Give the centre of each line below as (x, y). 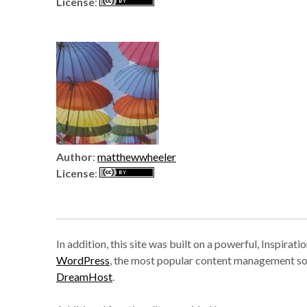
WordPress (83, 260)
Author (74, 157)
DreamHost (84, 277)
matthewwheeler (137, 157)
